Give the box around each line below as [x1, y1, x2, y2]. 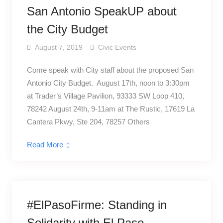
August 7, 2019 [34, 43, 83, 51]
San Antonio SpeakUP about [26, 4, 177, 18]
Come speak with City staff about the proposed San [26, 66, 194, 74]
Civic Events [98, 43, 136, 51]
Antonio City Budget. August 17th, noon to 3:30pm [26, 79, 190, 87]
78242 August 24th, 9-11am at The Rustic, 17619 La [26, 105, 195, 113]
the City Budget [26, 22, 108, 36]
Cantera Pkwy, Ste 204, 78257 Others [26, 117, 150, 126]
